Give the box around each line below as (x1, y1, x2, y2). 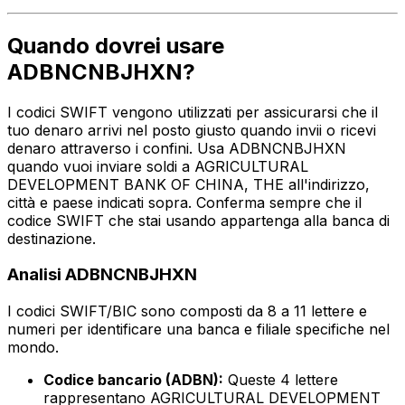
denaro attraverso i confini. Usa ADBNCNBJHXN (7, 138, 346, 157)
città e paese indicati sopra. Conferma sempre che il (7, 193, 362, 212)
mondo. (7, 338, 59, 357)
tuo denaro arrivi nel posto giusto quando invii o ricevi (7, 120, 376, 139)
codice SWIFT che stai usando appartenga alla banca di (7, 211, 390, 230)
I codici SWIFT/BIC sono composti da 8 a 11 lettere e (7, 302, 367, 321)
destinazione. (7, 229, 96, 248)
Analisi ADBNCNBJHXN (7, 264, 197, 286)
